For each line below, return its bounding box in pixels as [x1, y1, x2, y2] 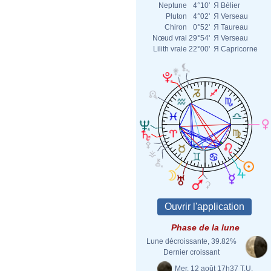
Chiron [165, 23, 187, 31]
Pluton [166, 12, 187, 21]
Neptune [158, 1, 187, 10]
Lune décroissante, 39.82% [146, 237, 237, 246]
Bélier [221, 1, 240, 10]
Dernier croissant [163, 248, 220, 256]
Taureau [221, 23, 248, 31]
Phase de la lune [171, 223, 240, 232]
